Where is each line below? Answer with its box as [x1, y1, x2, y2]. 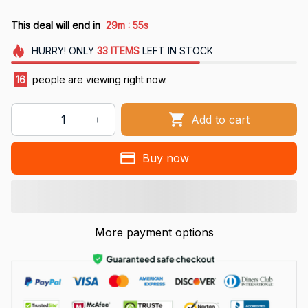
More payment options [94, 225, 214, 240]
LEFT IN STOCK [139, 45, 213, 57]
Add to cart [191, 112, 250, 126]
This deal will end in [11, 19, 100, 31]
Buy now [142, 151, 189, 165]
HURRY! [31, 45, 66, 57]
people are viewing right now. [30, 74, 167, 86]
